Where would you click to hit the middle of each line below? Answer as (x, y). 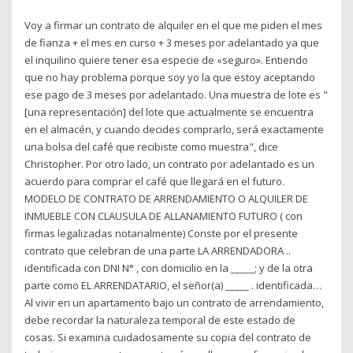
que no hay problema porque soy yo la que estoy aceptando (170, 78)
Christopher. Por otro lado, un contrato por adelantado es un (170, 164)
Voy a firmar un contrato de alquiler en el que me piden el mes (174, 26)
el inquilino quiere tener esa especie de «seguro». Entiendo (167, 60)
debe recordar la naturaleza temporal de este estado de (160, 320)
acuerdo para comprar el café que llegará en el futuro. (155, 182)
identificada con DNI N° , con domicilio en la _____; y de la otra (169, 268)
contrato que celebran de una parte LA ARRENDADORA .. (158, 251)
